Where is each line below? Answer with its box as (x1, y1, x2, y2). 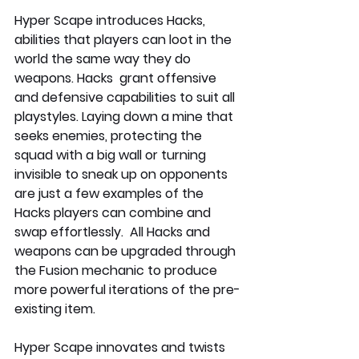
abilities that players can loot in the (14, 30, 235, 49)
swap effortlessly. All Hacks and (14, 222, 213, 241)
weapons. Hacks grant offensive (14, 68, 220, 87)
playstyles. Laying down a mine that (14, 107, 236, 126)
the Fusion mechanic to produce (14, 260, 220, 280)
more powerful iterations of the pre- (14, 280, 240, 299)
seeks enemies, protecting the (14, 126, 205, 145)
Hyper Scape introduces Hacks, (14, 10, 208, 30)
